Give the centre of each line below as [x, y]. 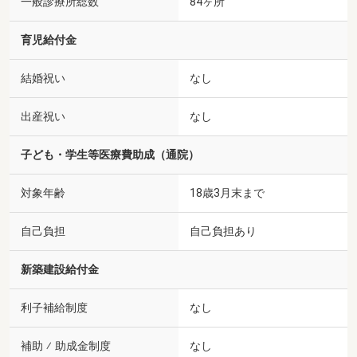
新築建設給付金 [60, 269]
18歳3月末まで [227, 192]
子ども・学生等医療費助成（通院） [110, 155]
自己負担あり [223, 231]
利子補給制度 [54, 308]
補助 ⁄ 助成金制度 [66, 346]
